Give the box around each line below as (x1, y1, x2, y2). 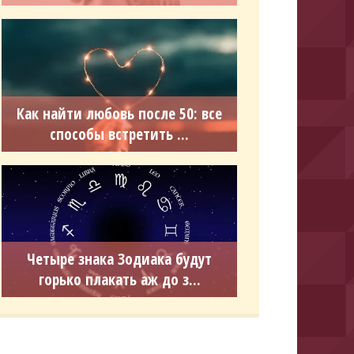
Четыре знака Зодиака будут (27, 249, 213, 270)
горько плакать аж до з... (38, 269, 201, 291)
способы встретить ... (50, 123, 190, 145)
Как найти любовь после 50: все (17, 103, 223, 124)
